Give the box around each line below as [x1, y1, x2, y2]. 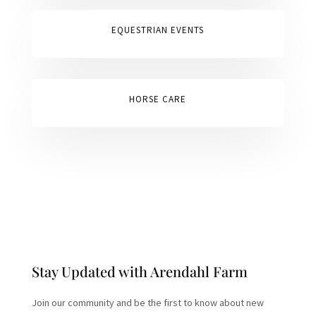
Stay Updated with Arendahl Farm [31, 262, 248, 281]
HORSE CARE [129, 93, 187, 106]
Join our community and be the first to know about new [31, 296, 264, 310]
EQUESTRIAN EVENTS [111, 24, 205, 37]
